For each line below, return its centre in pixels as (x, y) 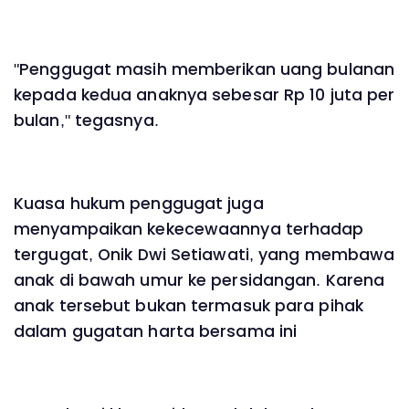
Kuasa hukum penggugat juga (139, 204)
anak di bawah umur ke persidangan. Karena (199, 281)
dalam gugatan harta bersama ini (156, 332)
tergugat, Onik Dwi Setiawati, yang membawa (204, 255)
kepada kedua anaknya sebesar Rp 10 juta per (204, 94)
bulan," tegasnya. (86, 120)
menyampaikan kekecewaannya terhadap (189, 230)
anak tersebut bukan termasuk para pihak (189, 306)
